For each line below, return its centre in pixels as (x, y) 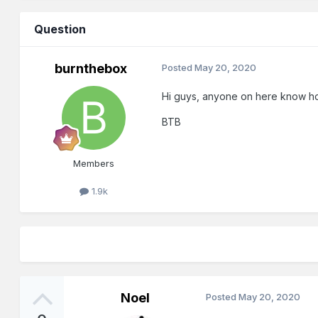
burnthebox (91, 69)
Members (94, 164)
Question (60, 29)
